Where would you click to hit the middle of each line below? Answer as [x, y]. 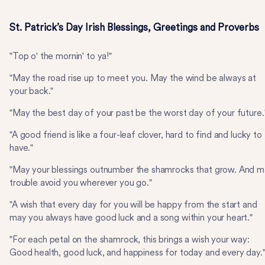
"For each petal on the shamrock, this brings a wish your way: [130, 240]
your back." [32, 91]
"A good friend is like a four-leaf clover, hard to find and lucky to [136, 135]
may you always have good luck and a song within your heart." [131, 218]
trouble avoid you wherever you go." [81, 183]
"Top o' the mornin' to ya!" [61, 56]
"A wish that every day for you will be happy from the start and [133, 205]
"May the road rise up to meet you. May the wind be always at [133, 78]
